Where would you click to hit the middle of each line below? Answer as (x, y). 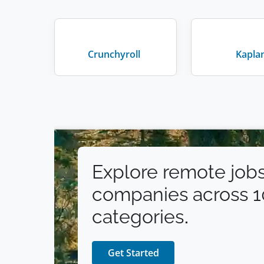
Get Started (133, 253)
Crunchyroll (114, 54)
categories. (141, 217)
